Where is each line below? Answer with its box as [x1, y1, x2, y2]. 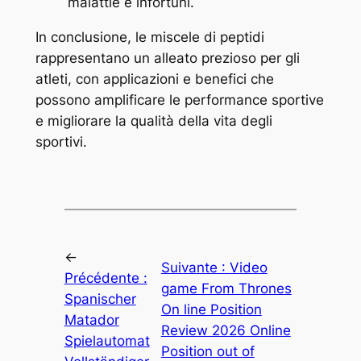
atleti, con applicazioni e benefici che [35, 71, 274, 88]
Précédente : [64, 269, 147, 286]
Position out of [160, 342, 255, 359]
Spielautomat [64, 332, 150, 349]
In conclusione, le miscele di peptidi [35, 29, 264, 46]
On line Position [160, 301, 262, 317]
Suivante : [160, 259, 230, 276]
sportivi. [35, 134, 87, 151]
